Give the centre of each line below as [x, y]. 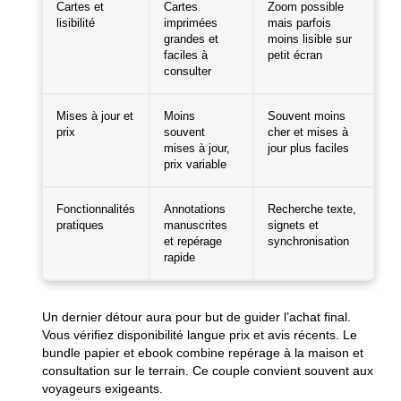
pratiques [80, 225]
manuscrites [195, 225]
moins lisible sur [309, 39]
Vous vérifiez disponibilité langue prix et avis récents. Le [199, 334]
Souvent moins [306, 116]
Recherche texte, [311, 209]
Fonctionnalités [95, 209]
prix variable [195, 164]
